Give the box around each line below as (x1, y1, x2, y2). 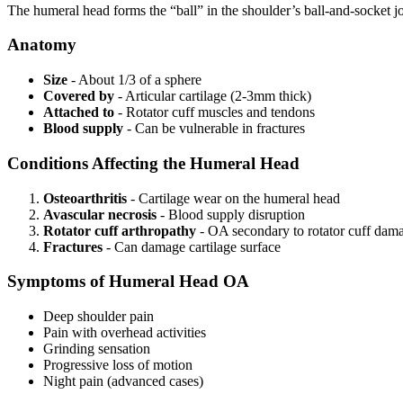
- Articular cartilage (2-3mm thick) (114, 88, 311, 104)
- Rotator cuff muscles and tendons (114, 104, 315, 121)
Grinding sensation (43, 340, 150, 356)
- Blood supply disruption (157, 206, 305, 222)
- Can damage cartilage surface (103, 238, 281, 255)
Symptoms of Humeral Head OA (7, 272, 249, 291)
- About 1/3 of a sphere (67, 72, 201, 88)
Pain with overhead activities (43, 324, 206, 340)
